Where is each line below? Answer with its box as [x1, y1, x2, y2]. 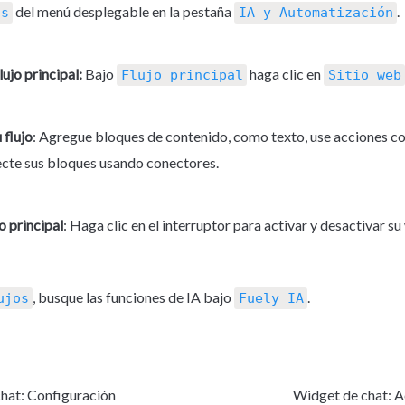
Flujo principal [120, 67, 243, 84]
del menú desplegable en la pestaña [13, 3, 234, 21]
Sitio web [327, 67, 401, 84]
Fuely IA [238, 290, 304, 307]
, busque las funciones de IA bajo [33, 288, 234, 306]
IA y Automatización [238, 5, 393, 22]
